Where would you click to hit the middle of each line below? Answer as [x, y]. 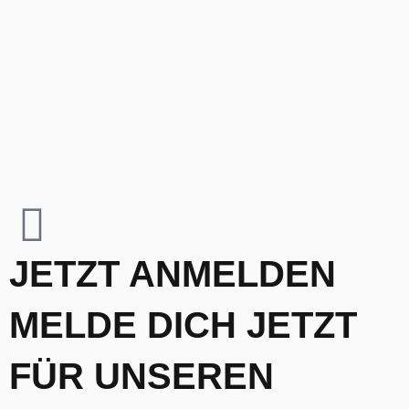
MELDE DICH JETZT [183, 325]
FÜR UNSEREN [142, 377]
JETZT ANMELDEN [173, 274]
